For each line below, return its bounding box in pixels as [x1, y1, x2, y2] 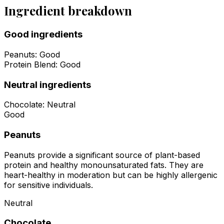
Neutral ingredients [4, 78, 91, 90]
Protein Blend [4, 59, 55, 69]
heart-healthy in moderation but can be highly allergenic [4, 169, 217, 180]
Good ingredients [4, 28, 82, 40]
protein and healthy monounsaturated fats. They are [4, 159, 203, 170]
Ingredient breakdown [4, 2, 132, 19]
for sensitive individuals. [4, 179, 93, 190]
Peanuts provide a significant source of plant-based [4, 149, 200, 160]
